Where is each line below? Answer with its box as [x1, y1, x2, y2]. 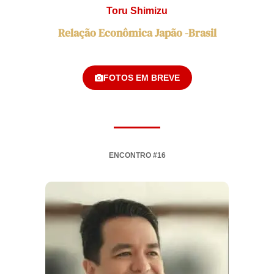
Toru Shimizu [106, 6, 168, 17]
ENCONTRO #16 [108, 150, 166, 160]
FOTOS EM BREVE [103, 72, 180, 83]
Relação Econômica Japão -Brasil [57, 24, 217, 40]
